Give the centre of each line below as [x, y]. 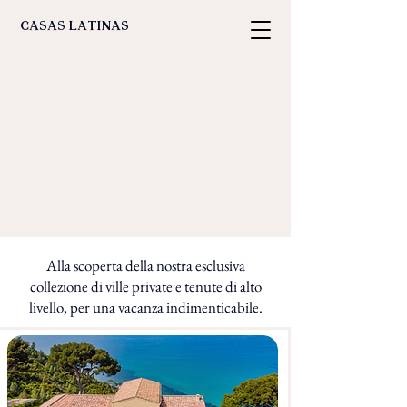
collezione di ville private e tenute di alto [145, 286]
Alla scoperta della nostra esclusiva [145, 265]
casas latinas [74, 27]
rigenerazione [208, 190]
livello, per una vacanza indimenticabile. [145, 307]
